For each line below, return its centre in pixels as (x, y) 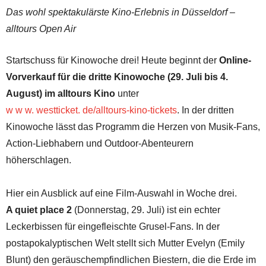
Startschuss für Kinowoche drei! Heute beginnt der (113, 60)
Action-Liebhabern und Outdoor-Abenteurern (100, 143)
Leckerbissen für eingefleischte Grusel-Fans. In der (113, 226)
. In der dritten (205, 110)
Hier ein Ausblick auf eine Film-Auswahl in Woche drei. (121, 193)
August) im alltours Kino (62, 93)
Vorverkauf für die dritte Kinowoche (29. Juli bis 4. (117, 77)
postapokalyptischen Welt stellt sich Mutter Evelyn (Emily (125, 243)
